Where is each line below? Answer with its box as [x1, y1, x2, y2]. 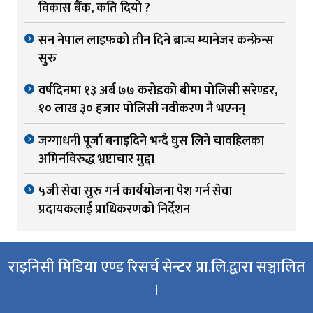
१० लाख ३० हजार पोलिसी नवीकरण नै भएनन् [38, 98, 245, 119]
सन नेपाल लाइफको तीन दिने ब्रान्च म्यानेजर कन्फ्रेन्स [38, 29, 274, 51]
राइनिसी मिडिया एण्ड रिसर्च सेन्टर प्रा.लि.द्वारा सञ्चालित [8, 254, 305, 280]
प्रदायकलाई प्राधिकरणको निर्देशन [38, 198, 190, 220]
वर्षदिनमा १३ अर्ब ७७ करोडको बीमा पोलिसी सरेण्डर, [38, 80, 277, 101]
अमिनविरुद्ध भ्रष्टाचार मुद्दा [38, 148, 154, 170]
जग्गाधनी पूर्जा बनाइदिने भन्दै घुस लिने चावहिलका [38, 130, 264, 152]
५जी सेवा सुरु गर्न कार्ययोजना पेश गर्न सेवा [38, 180, 232, 202]
